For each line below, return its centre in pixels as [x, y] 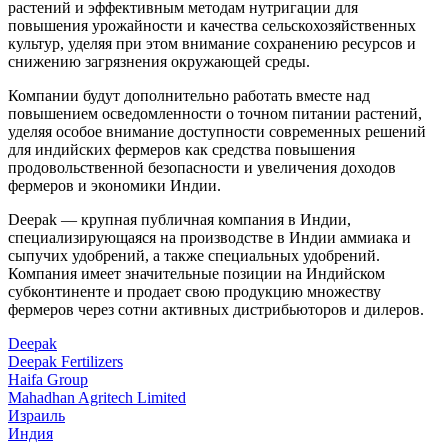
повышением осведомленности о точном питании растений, [215, 114]
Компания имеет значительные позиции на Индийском [196, 274]
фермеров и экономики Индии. [114, 186]
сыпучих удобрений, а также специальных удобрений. [194, 256]
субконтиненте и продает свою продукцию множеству [194, 292]
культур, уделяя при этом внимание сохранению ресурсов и [212, 44]
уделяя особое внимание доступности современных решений [217, 132]
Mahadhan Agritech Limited [97, 398]
